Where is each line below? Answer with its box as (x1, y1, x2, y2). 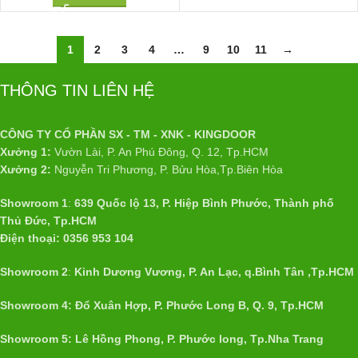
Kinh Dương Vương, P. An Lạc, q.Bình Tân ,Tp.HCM (71, 265, 354, 278)
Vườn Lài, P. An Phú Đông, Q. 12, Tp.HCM (54, 145, 268, 158)
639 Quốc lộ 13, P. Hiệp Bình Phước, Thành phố (74, 196, 334, 209)
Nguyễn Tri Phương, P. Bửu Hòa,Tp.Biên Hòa (51, 162, 283, 176)
